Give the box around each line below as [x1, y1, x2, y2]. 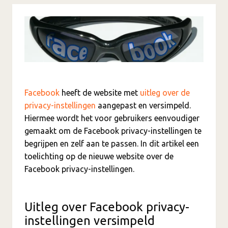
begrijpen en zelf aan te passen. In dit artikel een [24, 139, 199, 149]
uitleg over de [140, 88, 190, 98]
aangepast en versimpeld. [96, 101, 191, 110]
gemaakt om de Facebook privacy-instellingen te [24, 126, 202, 136]
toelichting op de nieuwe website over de [24, 152, 174, 161]
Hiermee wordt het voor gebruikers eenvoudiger [24, 113, 199, 123]
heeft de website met [60, 88, 140, 98]
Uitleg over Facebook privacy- [24, 200, 189, 214]
